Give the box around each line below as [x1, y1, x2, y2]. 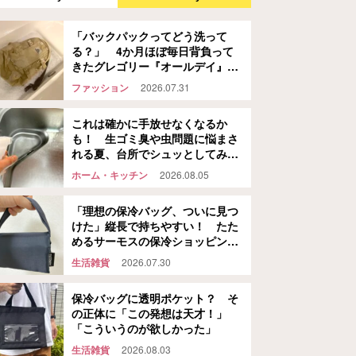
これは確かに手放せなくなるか [72, 115, 227, 131]
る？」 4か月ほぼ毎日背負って [72, 43, 234, 59]
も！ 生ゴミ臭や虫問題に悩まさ [72, 130, 238, 146]
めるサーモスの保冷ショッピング [72, 233, 238, 249]
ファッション [72, 80, 129, 95]
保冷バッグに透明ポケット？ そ [72, 290, 238, 306]
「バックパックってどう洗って [72, 28, 227, 44]
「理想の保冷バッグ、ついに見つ [72, 203, 238, 219]
